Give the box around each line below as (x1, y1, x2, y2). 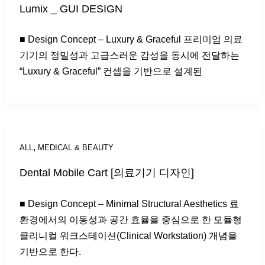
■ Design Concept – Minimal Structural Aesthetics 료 (19, 198, 239, 209)
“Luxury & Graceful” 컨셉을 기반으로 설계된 (19, 66, 202, 77)
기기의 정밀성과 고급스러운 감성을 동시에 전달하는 (19, 50, 240, 61)
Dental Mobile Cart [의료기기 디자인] (19, 166, 194, 179)
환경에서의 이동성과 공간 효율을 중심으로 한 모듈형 (19, 214, 242, 225)
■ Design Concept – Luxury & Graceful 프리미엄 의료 (19, 34, 243, 45)
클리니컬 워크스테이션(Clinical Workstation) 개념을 (19, 230, 237, 241)
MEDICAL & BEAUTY (37, 143, 114, 153)
